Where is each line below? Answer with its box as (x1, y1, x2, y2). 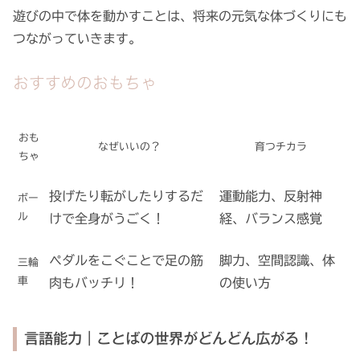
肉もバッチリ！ (49, 276, 139, 289)
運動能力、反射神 (219, 189, 322, 202)
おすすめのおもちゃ (13, 74, 157, 91)
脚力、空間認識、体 (219, 253, 335, 267)
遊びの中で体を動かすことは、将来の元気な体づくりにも (13, 9, 347, 22)
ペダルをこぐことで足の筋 (49, 253, 203, 267)
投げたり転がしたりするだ (49, 189, 203, 202)
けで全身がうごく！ (49, 211, 165, 225)
